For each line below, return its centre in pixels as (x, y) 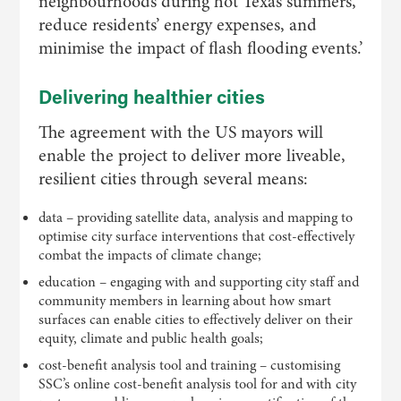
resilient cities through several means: (173, 179)
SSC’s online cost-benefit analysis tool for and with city (197, 384)
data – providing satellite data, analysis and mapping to (195, 218)
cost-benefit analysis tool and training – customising (189, 365)
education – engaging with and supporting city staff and (198, 282)
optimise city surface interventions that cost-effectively (196, 236)
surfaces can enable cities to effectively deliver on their (195, 320)
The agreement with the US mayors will (180, 132)
